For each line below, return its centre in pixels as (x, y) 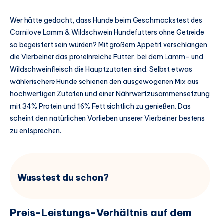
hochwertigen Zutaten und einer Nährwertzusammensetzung (110, 94)
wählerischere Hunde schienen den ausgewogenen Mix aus (104, 81)
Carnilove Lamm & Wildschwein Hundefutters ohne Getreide (107, 32)
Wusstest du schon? (63, 178)
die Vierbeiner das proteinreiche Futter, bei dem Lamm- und (107, 57)
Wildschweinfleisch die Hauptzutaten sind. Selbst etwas (101, 69)
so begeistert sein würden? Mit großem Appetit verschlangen (109, 44)
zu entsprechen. (36, 130)
